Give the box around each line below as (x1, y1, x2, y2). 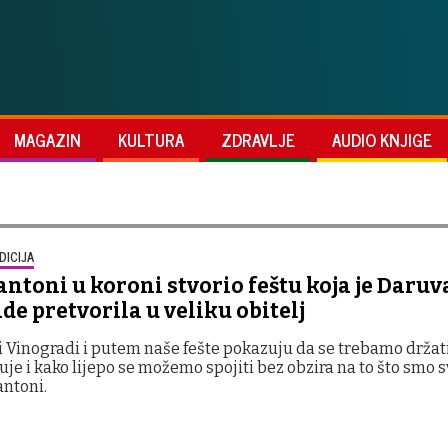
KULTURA (118, 126, 184, 154)
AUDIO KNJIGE (332, 126, 432, 154)
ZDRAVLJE (221, 126, 295, 154)
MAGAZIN (14, 126, 81, 154)
